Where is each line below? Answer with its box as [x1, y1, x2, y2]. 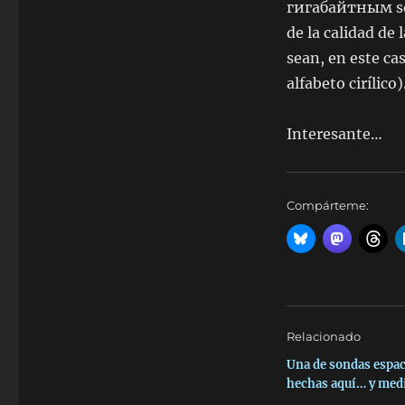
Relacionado [286, 329, 361, 344]
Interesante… [286, 125, 382, 143]
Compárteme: [286, 198, 369, 212]
